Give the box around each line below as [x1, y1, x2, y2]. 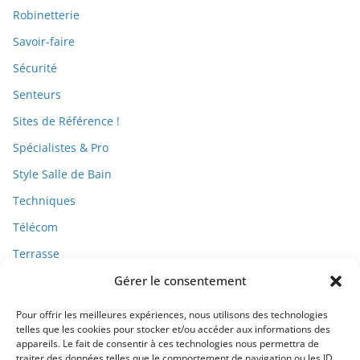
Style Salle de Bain [13, 166, 112, 182]
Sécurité [13, 59, 57, 76]
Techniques [13, 192, 76, 208]
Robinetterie [13, 6, 80, 22]
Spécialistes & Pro [13, 139, 108, 155]
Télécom [13, 219, 58, 235]
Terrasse [13, 245, 59, 261]
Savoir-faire [13, 33, 75, 49]
